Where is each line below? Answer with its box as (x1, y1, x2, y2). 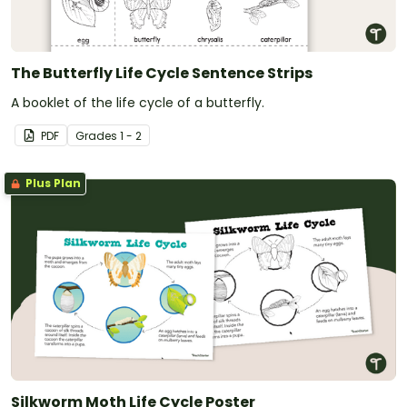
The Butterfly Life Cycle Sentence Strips (11, 63, 313, 84)
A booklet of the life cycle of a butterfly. (11, 94, 264, 113)
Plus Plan (23, 175, 81, 192)
